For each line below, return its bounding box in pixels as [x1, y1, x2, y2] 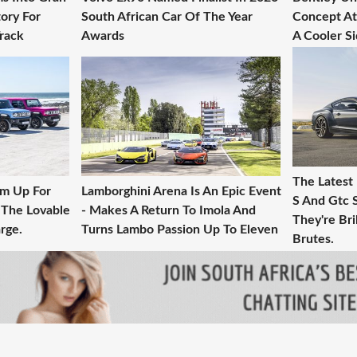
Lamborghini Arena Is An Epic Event [81, 185, 281, 198]
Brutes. [292, 233, 334, 245]
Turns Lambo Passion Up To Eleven [81, 223, 278, 236]
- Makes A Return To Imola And [81, 204, 256, 217]
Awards [81, 29, 124, 42]
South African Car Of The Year [81, 10, 253, 23]
